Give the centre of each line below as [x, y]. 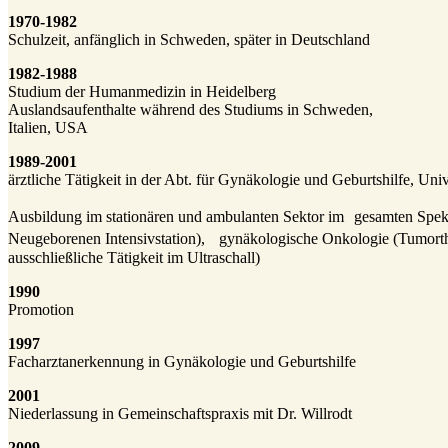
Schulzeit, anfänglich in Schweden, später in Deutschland [189, 39]
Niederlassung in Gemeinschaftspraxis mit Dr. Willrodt [180, 413]
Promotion [41, 309]
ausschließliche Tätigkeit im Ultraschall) [134, 257]
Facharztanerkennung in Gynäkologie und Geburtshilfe [182, 361]
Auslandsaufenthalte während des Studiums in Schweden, [190, 109]
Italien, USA [48, 127]
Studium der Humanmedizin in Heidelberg [142, 91]
